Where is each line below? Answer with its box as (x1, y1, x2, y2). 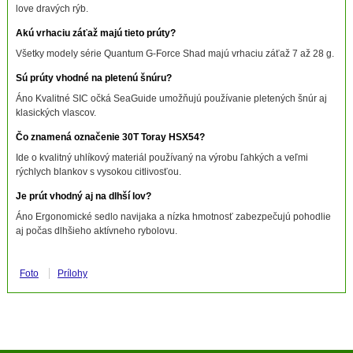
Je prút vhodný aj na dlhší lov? (15, 190, 151, 202)
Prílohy (57, 267, 87, 279)
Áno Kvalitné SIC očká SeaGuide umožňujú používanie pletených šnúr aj (15, 92, 327, 104)
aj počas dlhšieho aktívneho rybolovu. (15, 225, 177, 236)
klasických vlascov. (15, 106, 96, 118)
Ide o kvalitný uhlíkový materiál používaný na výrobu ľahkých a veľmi (15, 151, 308, 163)
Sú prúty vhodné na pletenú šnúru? (15, 72, 172, 84)
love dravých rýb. (15, 2, 88, 14)
